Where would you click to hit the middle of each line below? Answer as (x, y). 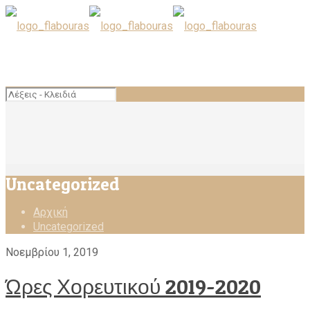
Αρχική (51, 212)
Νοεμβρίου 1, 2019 (52, 252)
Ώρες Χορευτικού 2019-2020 (133, 287)
